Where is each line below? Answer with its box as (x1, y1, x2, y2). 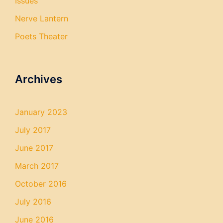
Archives (15, 73, 62, 86)
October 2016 (15, 179, 67, 189)
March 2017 (15, 161, 59, 171)
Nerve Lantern (15, 13, 68, 23)
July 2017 (15, 125, 51, 135)
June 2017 (15, 143, 53, 153)
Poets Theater (15, 31, 68, 41)
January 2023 (15, 107, 67, 117)
